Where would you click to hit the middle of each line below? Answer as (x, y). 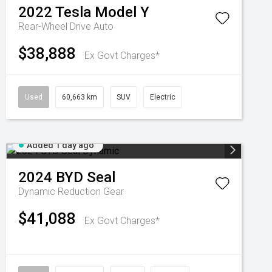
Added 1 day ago (60, 145)
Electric (163, 97)
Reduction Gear (91, 192)
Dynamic (38, 192)
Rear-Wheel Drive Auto (66, 26)
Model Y (122, 12)
